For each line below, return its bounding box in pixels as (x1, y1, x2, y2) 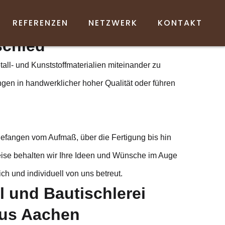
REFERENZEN (13, 17, 69, 29)
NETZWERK (88, 17, 138, 29)
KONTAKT (158, 17, 203, 29)
